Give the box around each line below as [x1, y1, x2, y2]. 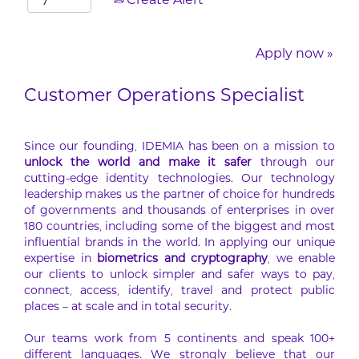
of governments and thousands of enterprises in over [24, 206, 335, 217]
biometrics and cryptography [97, 254, 268, 265]
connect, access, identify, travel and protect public [24, 286, 335, 297]
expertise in [24, 254, 97, 265]
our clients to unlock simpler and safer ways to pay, [24, 270, 335, 281]
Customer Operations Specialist [24, 89, 305, 106]
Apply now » [256, 49, 333, 61]
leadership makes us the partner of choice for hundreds [24, 190, 335, 201]
